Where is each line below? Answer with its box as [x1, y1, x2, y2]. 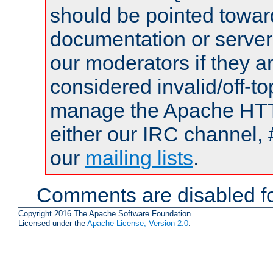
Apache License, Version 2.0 [87, 219, 188, 229]
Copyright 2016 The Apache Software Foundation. [18, 209, 193, 219]
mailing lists [85, 146, 193, 169]
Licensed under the [18, 219, 87, 229]
